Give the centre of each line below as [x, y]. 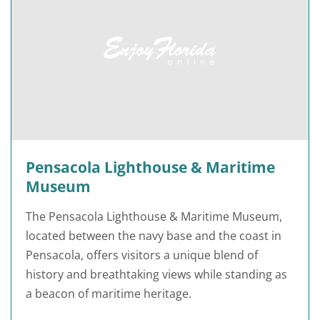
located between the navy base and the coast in [154, 236]
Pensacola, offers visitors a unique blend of [142, 255]
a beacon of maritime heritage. [109, 294]
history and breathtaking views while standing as [156, 275]
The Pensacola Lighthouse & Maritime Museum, [154, 217]
